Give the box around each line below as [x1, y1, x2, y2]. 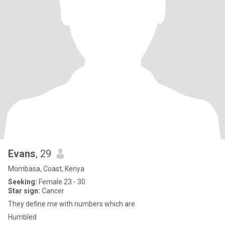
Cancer [40, 187, 64, 195]
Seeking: [8, 178, 37, 186]
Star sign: [8, 187, 40, 195]
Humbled [8, 213, 37, 221]
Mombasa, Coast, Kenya [8, 165, 84, 173]
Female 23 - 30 [37, 178, 85, 186]
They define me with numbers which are [8, 200, 135, 208]
